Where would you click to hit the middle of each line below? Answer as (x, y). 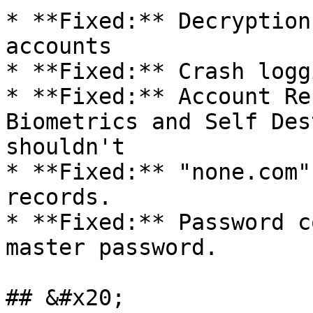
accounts (59, 46)
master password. (112, 247)
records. (59, 197)
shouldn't (65, 147)
